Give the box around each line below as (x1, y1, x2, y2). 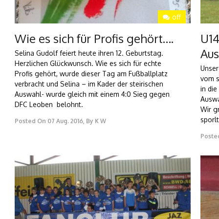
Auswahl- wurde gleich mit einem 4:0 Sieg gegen (15, 90, 170, 99)
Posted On (15, 117, 46, 125)
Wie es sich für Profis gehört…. (15, 31, 174, 46)
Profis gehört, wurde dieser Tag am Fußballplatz (15, 69, 168, 78)
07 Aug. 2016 (47, 117, 83, 125)
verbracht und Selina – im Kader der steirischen (15, 80, 163, 88)
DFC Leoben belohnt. (15, 100, 83, 109)
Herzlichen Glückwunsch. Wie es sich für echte (15, 59, 161, 68)
